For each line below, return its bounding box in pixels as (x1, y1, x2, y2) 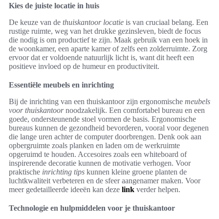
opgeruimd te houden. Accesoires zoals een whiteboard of (9, 150, 187, 159)
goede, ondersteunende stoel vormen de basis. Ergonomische (9, 115, 196, 124)
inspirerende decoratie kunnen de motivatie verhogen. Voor (9, 159, 191, 168)
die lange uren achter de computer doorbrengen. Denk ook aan (9, 132, 201, 141)
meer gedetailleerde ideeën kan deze (9, 185, 122, 194)
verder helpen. (134, 185, 180, 194)
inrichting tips (42, 168, 85, 176)
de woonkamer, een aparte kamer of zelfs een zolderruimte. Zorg (9, 44, 207, 53)
